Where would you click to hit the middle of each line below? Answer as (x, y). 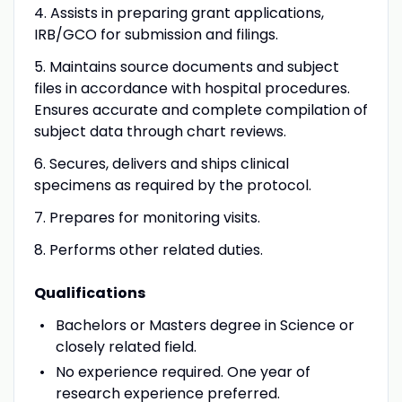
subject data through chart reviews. (160, 131)
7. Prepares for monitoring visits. (147, 217)
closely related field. (126, 346)
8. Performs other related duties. (148, 249)
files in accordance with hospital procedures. (192, 88)
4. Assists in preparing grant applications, (179, 13)
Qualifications (89, 293)
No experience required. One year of (183, 371)
